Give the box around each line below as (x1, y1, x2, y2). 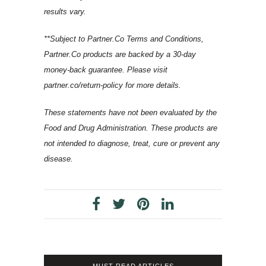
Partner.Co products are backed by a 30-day (44, 49, 196, 59)
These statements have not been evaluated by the (44, 107, 217, 117)
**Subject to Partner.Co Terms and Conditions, (44, 34, 204, 43)
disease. (44, 154, 73, 163)
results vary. (44, 7, 86, 16)
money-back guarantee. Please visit (44, 65, 167, 74)
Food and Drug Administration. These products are (44, 123, 217, 132)
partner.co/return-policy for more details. (44, 80, 181, 90)
